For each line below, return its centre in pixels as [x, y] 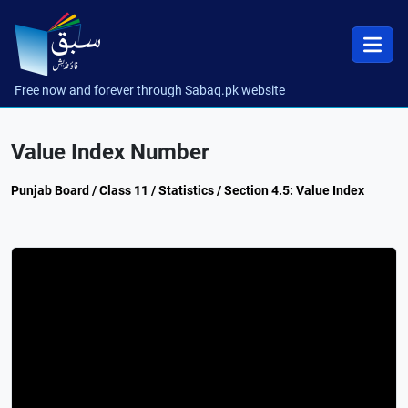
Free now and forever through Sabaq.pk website [150, 90]
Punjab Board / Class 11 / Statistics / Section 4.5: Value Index [188, 190]
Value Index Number [110, 152]
